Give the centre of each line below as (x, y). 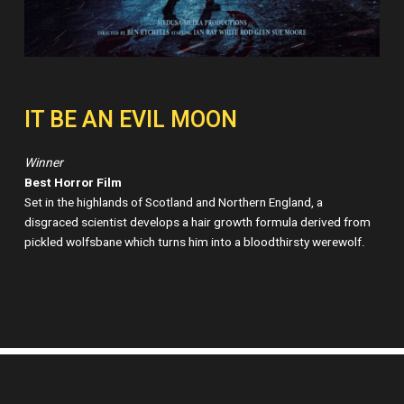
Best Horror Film (73, 183)
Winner (44, 163)
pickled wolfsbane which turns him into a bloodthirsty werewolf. (195, 242)
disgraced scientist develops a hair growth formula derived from (198, 222)
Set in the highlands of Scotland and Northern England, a (174, 202)
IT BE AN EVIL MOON (131, 120)
